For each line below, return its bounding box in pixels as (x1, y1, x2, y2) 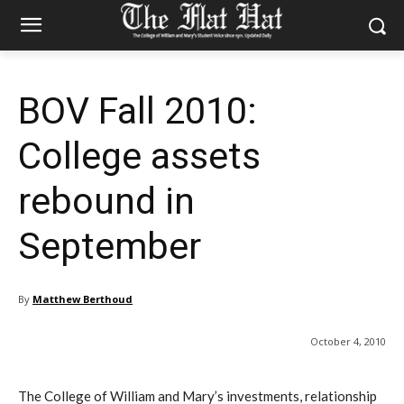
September (18, 225, 201, 268)
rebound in (18, 179, 195, 223)
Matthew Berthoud (32, 292, 133, 306)
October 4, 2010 (310, 335, 386, 349)
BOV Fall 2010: (18, 89, 257, 133)
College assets (18, 134, 261, 178)
